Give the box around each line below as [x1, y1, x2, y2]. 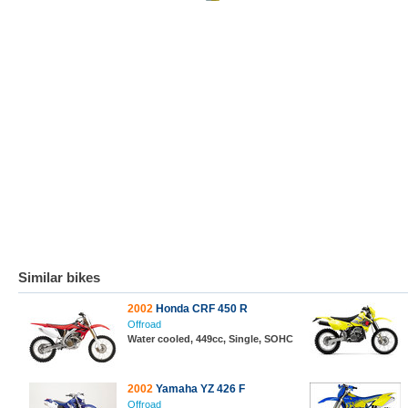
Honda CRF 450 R [153, 302, 248, 315]
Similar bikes [18, 270, 100, 285]
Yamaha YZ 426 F [153, 382, 245, 395]
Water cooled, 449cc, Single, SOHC [127, 333, 293, 344]
